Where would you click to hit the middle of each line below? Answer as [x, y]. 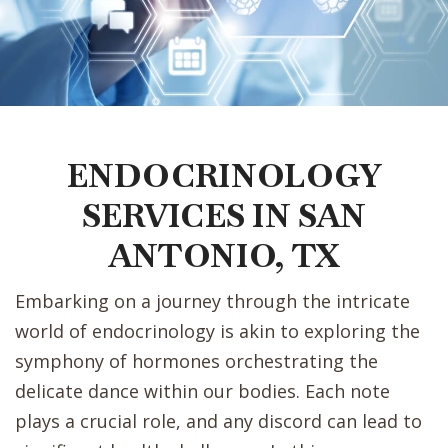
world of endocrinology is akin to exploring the [217, 331]
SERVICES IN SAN [224, 216]
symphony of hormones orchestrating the [196, 361]
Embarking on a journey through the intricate [212, 301]
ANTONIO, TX [224, 256]
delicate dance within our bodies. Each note [202, 391]
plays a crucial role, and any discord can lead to [218, 421]
